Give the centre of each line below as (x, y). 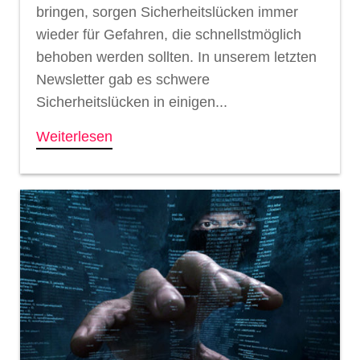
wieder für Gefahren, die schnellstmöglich (169, 35)
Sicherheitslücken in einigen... (132, 102)
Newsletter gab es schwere (123, 80)
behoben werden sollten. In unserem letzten (176, 57)
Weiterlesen (74, 137)
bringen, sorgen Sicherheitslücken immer (167, 12)
